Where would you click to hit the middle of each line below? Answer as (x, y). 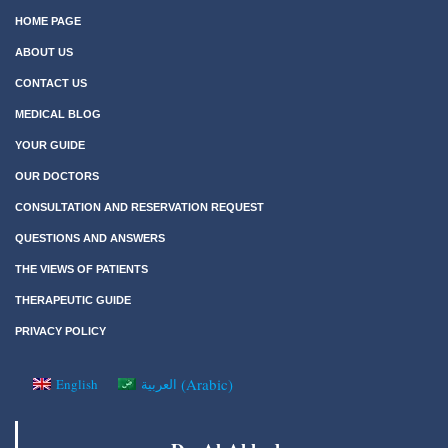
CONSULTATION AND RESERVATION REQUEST (139, 206)
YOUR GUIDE (50, 144)
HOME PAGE (48, 20)
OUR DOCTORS (57, 175)
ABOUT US (44, 51)
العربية (159, 383)
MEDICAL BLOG (58, 113)
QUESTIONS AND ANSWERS (90, 237)
